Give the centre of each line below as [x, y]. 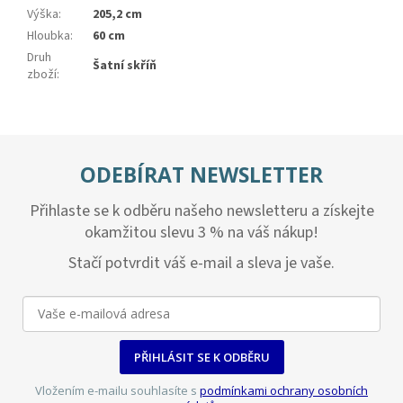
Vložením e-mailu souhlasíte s [117, 390]
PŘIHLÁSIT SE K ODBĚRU [201, 357]
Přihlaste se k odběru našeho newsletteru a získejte [201, 210]
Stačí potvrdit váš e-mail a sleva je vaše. [201, 263]
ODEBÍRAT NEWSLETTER [201, 174]
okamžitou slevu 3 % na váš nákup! [201, 232]
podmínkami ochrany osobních [284, 390]
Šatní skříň [125, 65]
